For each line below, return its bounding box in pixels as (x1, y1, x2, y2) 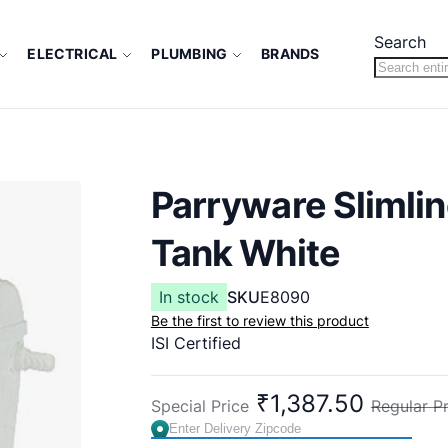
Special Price (150, 395, 249, 416)
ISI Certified (150, 332, 241, 353)
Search (373, 31, 426, 52)
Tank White (150, 230, 340, 275)
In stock (158, 286, 219, 307)
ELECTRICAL (27, 44, 118, 62)
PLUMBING (151, 44, 228, 62)
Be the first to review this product (150, 311, 369, 329)
